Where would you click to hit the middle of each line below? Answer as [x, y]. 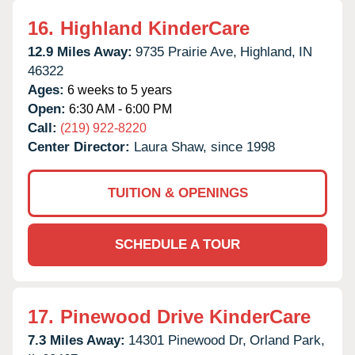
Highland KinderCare [155, 28]
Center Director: [81, 147]
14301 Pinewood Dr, [187, 340]
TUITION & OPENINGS [177, 193]
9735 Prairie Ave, [186, 52]
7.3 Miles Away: [76, 340]
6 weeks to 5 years [118, 90]
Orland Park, [287, 340]
